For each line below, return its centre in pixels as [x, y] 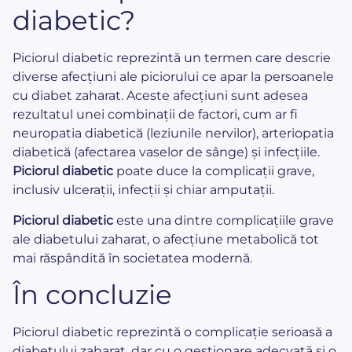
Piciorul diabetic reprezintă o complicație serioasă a [172, 332]
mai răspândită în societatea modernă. [132, 258]
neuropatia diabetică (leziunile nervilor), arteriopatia [173, 134]
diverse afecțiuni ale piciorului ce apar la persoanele [173, 77]
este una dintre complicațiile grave [224, 220]
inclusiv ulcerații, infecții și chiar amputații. [143, 190]
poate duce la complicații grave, [214, 171]
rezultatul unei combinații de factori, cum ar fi [155, 115]
